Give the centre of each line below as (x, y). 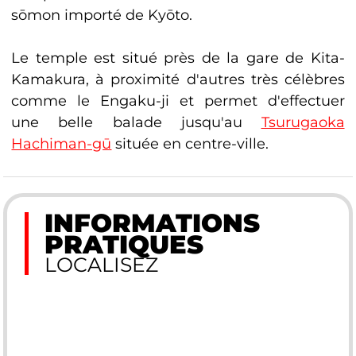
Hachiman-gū (62, 143)
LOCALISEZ (101, 264)
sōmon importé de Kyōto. (102, 15)
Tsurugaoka (303, 122)
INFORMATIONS (152, 222)
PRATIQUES (124, 244)
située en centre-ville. (190, 143)
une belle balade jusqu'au (136, 122)
